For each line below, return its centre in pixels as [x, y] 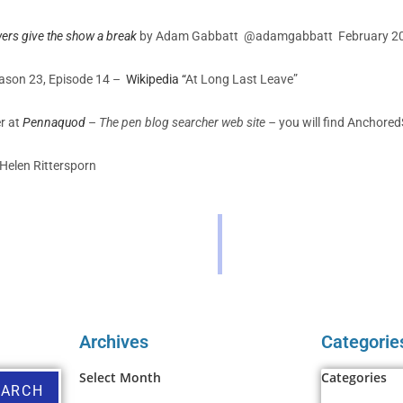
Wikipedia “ [156, 79]
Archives [114, 341]
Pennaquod [54, 122]
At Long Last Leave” [242, 79]
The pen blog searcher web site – [189, 122]
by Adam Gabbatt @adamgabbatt [239, 36]
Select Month [121, 377]
